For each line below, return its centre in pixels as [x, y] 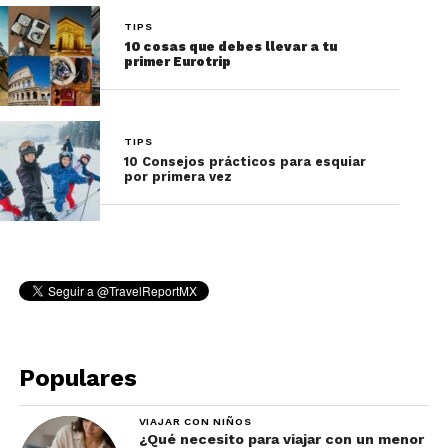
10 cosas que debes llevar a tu [231, 46]
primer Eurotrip [178, 61]
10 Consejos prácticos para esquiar [245, 161]
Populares [77, 377]
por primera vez [178, 176]
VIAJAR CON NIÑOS [195, 421]
